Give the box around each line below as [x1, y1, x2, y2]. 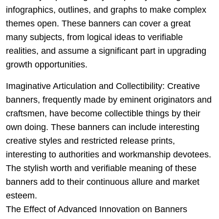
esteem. [6, 191, 37, 200]
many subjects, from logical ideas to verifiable [6, 32, 183, 42]
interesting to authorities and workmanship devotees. [6, 150, 211, 159]
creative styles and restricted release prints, [6, 136, 175, 146]
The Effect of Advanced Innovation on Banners [6, 204, 187, 214]
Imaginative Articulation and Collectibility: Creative [6, 81, 200, 91]
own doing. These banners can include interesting [6, 122, 199, 132]
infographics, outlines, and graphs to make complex [6, 5, 206, 15]
